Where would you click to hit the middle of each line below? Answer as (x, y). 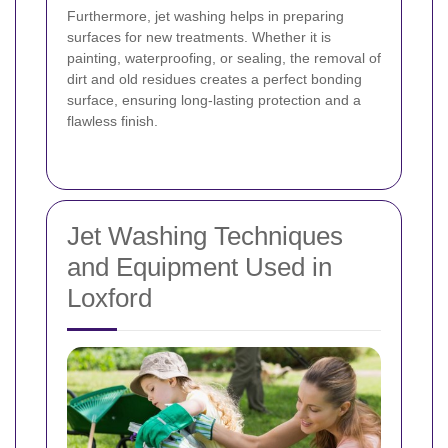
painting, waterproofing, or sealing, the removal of (224, 57)
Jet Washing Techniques (205, 235)
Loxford (109, 297)
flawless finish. (112, 120)
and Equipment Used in (199, 266)
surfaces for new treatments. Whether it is (199, 36)
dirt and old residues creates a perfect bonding (214, 78)
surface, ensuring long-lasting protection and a (214, 99)
